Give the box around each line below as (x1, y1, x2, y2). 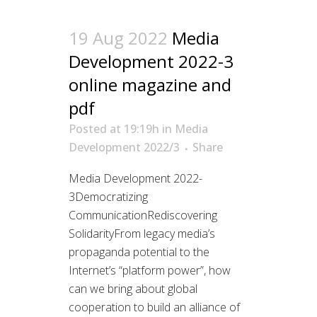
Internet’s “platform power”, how (69, 263, 231, 279)
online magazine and (69, 73, 231, 97)
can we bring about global (69, 281, 197, 297)
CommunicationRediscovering (69, 207, 217, 224)
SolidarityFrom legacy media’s (69, 226, 215, 242)
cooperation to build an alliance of (69, 299, 240, 316)
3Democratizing (69, 189, 148, 205)
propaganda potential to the (69, 244, 209, 260)
